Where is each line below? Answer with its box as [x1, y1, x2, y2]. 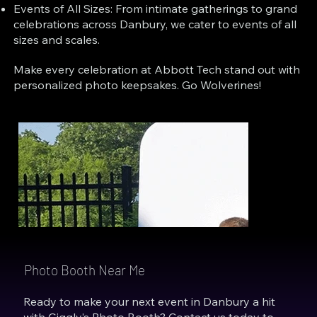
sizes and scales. [13, 33, 100, 47]
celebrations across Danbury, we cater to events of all [13, 17, 297, 32]
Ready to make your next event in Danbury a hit [23, 294, 276, 309]
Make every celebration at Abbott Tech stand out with [13, 62, 301, 77]
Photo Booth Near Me [23, 262, 145, 279]
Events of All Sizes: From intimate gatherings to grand [13, 1, 298, 16]
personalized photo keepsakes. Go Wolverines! [13, 78, 262, 93]
